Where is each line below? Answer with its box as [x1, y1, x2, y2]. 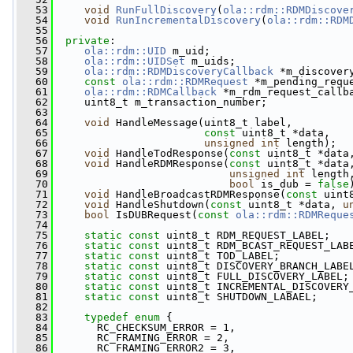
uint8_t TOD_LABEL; [160, 250, 280, 262]
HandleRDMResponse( [110, 158, 229, 169]
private [65, 35, 110, 46]
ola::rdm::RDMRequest [122, 76, 248, 87]
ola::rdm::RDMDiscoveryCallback [84, 65, 273, 77]
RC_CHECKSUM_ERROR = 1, [53, 321, 236, 333]
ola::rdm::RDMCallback [84, 86, 217, 98]
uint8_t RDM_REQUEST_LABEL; [160, 229, 330, 241]
